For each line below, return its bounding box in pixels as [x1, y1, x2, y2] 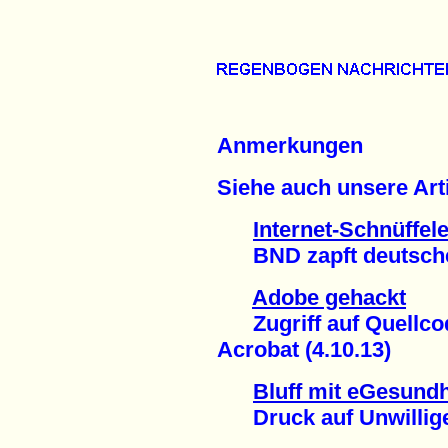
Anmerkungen [217, 133, 363, 159]
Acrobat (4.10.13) [217, 337, 391, 363]
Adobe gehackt [252, 285, 406, 311]
